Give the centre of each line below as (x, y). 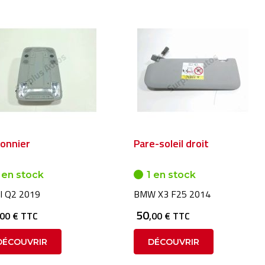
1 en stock (171, 175)
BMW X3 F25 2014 (172, 194)
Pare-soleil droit (171, 143)
